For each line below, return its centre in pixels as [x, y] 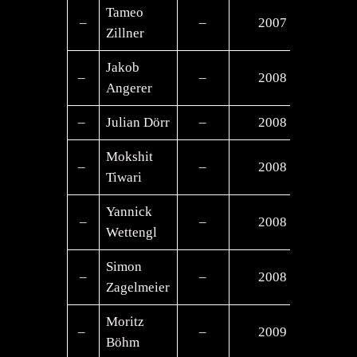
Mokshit [130, 156]
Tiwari [124, 177]
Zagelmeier [138, 287]
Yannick [129, 211]
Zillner [126, 33]
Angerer [129, 88]
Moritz [126, 321]
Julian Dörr [138, 122]
